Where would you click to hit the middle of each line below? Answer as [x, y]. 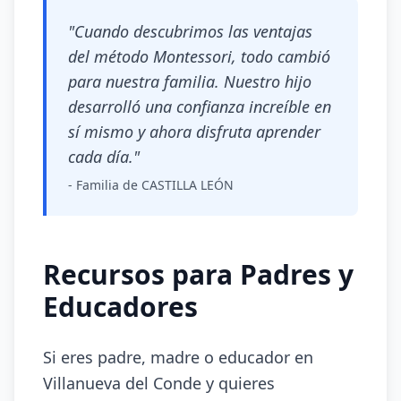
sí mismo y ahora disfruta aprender [194, 132]
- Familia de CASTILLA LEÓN [151, 185]
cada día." [104, 157]
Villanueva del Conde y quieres [159, 383]
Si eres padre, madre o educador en [178, 357]
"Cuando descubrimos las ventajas [190, 31]
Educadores [120, 307]
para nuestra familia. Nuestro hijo [190, 81]
